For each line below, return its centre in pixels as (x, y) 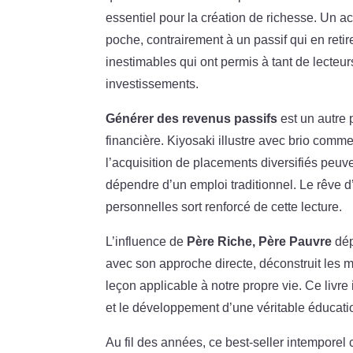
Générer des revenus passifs (192, 118)
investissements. (152, 84)
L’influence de (147, 241)
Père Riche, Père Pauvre (260, 241)
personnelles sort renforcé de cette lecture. (224, 206)
